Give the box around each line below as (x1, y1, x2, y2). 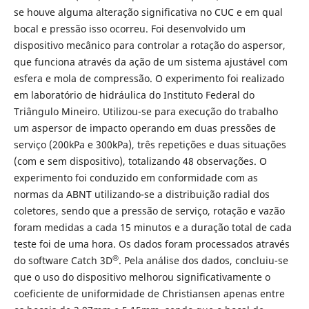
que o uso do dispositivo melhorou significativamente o (13, 270, 270, 284)
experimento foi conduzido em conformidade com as (13, 171, 258, 185)
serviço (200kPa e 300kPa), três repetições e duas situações (13, 138, 286, 152)
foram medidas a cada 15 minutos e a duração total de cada (13, 221, 292, 235)
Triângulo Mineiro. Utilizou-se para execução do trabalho (13, 105, 278, 119)
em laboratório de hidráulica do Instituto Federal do (13, 88, 255, 102)
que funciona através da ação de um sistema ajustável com (13, 55, 288, 69)
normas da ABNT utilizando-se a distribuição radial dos (13, 188, 270, 201)
